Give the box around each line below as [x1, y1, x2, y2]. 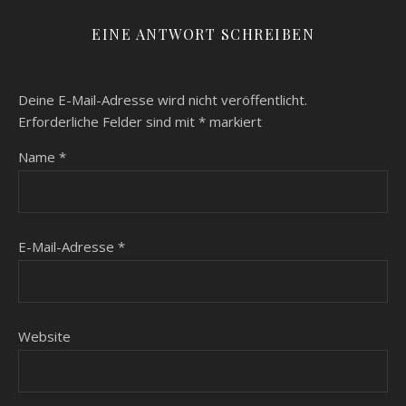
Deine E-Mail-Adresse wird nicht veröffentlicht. [18, 91, 307, 109]
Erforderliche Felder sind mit [18, 112, 198, 130]
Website [18, 327, 71, 345]
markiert [206, 112, 262, 130]
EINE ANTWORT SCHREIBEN [92, 24, 314, 43]
